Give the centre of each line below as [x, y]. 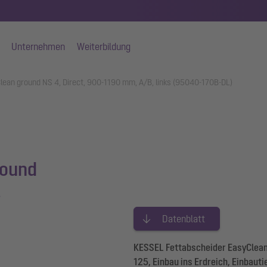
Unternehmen [38, 46]
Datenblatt [184, 219]
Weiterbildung [104, 46]
